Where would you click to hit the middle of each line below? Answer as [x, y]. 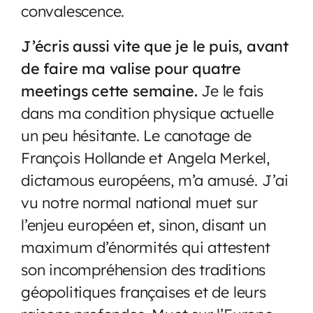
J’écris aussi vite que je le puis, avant [155, 45]
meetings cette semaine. [111, 90]
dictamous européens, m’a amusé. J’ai [155, 180]
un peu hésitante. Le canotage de [136, 135]
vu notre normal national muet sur [139, 202]
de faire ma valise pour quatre [131, 68]
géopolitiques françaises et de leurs [144, 291]
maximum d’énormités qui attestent [146, 247]
